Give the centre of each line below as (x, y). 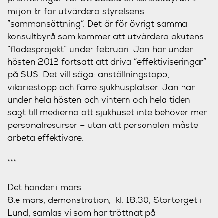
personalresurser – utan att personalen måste (103, 125)
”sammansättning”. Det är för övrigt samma (97, 24)
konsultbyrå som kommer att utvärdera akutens (106, 36)
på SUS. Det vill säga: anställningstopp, (88, 74)
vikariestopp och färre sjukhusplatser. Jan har (101, 87)
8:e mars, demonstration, (62, 200)
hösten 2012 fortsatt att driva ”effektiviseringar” (107, 62)
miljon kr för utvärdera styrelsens (76, 11)
